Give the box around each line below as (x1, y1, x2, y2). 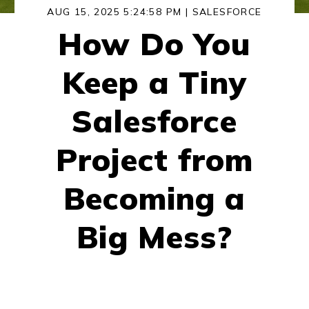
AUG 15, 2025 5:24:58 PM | (47, 6, 192, 19)
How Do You (58, 24, 251, 63)
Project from (56, 140, 253, 179)
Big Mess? (77, 217, 232, 257)
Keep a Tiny (62, 63, 247, 102)
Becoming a (63, 179, 246, 218)
